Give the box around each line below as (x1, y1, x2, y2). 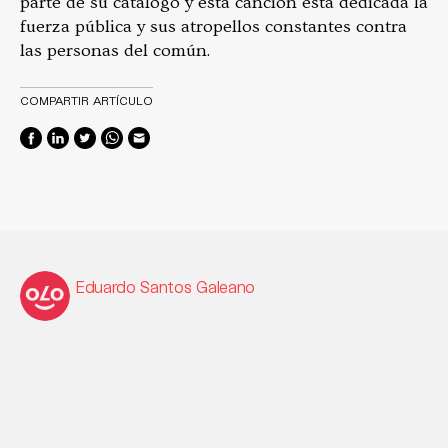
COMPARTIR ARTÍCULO (20, 93, 153, 108)
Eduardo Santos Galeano (76, 277, 255, 297)
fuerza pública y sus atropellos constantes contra (20, 16, 407, 38)
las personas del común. (20, 40, 214, 62)
